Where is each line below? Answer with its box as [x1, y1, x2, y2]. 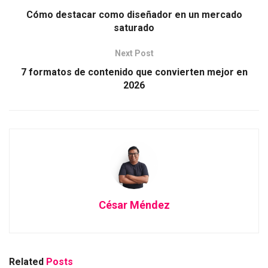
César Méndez [98, 199, 170, 212]
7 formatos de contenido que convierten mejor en [20, 66, 248, 78]
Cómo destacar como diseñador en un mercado [26, 9, 242, 21]
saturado [114, 22, 154, 34]
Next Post [114, 48, 154, 59]
